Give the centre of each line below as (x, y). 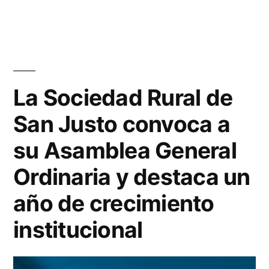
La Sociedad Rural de (123, 97)
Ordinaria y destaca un (132, 177)
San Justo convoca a (122, 124)
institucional (78, 229)
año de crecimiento (114, 203)
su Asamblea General (125, 150)
